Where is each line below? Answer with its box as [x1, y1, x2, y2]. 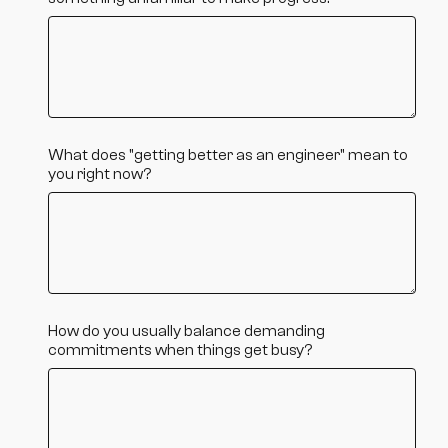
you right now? [48, 165, 151, 184]
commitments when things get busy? [48, 341, 312, 360]
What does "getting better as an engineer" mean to [48, 146, 408, 165]
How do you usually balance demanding [48, 322, 325, 341]
